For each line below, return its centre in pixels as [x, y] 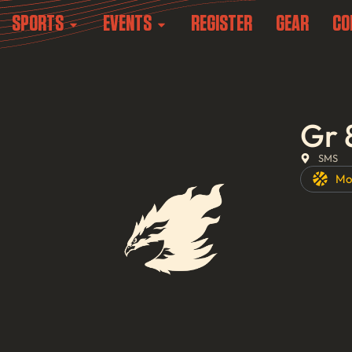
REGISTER [222, 24]
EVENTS [127, 24]
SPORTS [38, 24]
